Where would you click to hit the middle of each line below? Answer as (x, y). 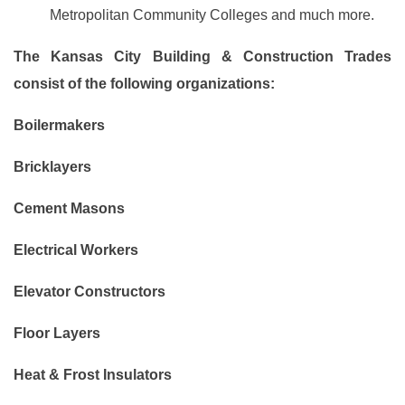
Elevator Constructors (89, 292)
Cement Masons (69, 208)
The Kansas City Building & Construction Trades (202, 57)
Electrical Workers (76, 250)
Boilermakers (59, 125)
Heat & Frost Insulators (93, 375)
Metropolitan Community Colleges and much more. (212, 15)
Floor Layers (57, 333)
